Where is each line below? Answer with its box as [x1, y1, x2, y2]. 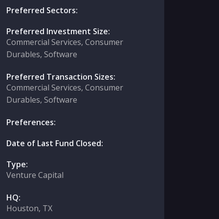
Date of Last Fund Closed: [6, 138, 104, 149]
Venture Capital [6, 170, 64, 180]
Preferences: [6, 117, 56, 128]
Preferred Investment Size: [6, 26, 110, 37]
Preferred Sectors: [6, 5, 78, 16]
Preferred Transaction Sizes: [6, 71, 116, 82]
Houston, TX [6, 203, 53, 214]
